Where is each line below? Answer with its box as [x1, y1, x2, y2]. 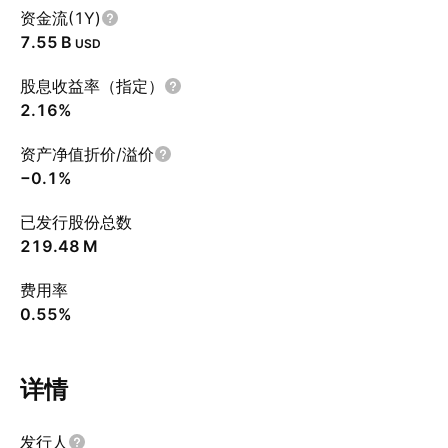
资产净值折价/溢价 [20, 144, 154, 164]
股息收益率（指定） [20, 76, 164, 96]
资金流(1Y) [20, 8, 101, 28]
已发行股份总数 [20, 212, 132, 232]
